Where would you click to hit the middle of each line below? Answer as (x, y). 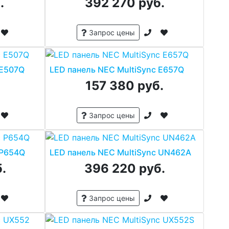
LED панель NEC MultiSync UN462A (120, 152)
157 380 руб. (124, 85)
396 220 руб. (124, 168)
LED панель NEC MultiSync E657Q (117, 69)
